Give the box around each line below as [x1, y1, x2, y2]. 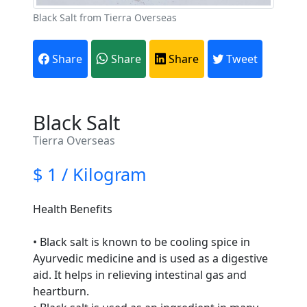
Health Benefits [33, 201, 112, 217]
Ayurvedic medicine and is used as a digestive [33, 251, 268, 267]
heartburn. [33, 284, 89, 299]
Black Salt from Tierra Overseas [33, 11, 177, 25]
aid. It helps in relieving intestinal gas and [33, 267, 247, 283]
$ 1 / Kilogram [33, 162, 147, 186]
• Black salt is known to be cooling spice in [33, 234, 250, 250]
